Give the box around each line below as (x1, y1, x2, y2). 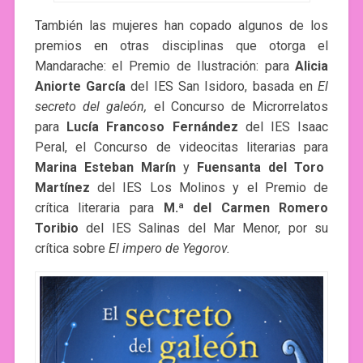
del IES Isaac (237, 118, 329, 135)
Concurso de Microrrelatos (170, 98, 329, 114)
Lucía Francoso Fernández (66, 118, 238, 135)
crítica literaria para (34, 199, 164, 216)
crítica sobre (34, 240, 109, 256)
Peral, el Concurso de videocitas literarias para (34, 139, 329, 155)
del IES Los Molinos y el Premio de (89, 179, 329, 195)
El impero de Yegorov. (108, 240, 230, 256)
